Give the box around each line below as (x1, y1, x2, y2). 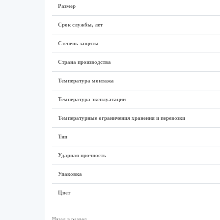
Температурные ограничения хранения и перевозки (57, 115, 185, 121)
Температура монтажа (57, 78, 114, 83)
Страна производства (57, 59, 111, 65)
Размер (57, 3, 76, 9)
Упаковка (57, 171, 82, 177)
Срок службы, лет (57, 22, 103, 27)
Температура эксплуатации (57, 96, 126, 102)
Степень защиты (57, 40, 99, 46)
